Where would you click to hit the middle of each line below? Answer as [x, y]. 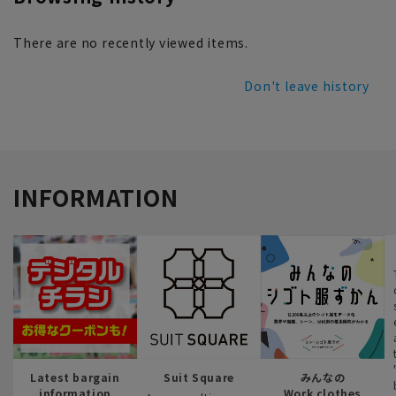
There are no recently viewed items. [131, 42]
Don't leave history [307, 85]
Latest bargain [75, 377]
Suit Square [199, 377]
